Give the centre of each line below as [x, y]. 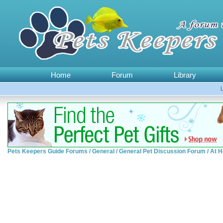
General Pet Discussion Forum [162, 151]
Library [185, 75]
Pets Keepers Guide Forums [48, 151]
